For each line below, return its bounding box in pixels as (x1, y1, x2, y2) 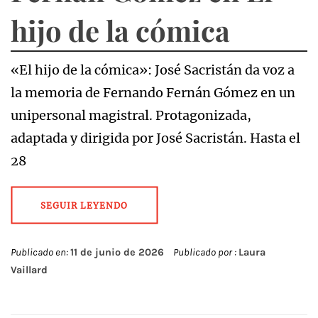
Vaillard (11, 263, 48, 276)
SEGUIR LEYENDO (40, 199, 128, 211)
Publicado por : (171, 246, 238, 258)
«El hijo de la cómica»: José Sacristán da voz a (11, 61, 295, 78)
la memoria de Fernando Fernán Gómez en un (11, 84, 295, 101)
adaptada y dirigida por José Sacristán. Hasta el (11, 129, 300, 146)
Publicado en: (11, 246, 70, 258)
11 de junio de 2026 (70, 246, 164, 258)
